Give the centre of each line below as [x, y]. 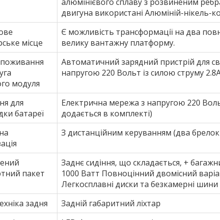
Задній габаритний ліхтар [111, 204]
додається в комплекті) [107, 114]
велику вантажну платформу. [118, 43]
